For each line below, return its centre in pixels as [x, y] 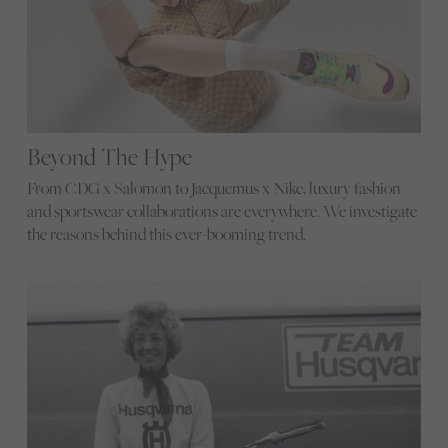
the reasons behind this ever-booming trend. [166, 234]
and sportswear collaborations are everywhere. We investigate [221, 211]
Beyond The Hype [109, 157]
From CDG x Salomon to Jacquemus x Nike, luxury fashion [213, 188]
